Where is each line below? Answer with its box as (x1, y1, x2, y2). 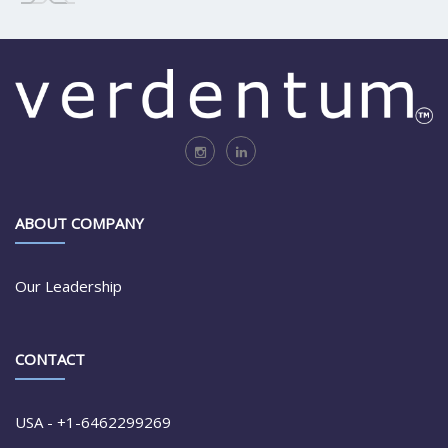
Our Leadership (15, 276, 122, 297)
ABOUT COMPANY (15, 213, 144, 234)
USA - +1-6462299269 (15, 412, 171, 433)
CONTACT (15, 349, 85, 370)
